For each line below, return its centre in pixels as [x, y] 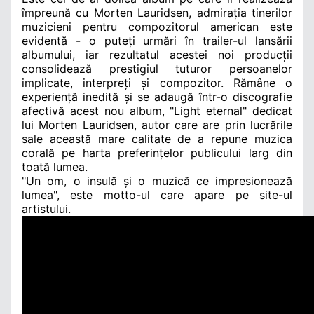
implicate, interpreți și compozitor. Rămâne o [157, 82]
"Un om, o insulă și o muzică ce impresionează [157, 180]
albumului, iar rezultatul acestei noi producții [157, 54]
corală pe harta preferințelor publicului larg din [157, 152]
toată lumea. [55, 166]
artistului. [46, 209]
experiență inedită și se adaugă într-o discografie [157, 96]
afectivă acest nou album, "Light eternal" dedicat [157, 110]
